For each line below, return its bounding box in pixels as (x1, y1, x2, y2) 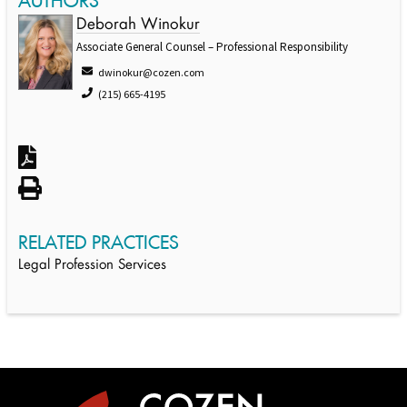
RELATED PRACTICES (18, 230, 179, 253)
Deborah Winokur (76, 17, 200, 34)
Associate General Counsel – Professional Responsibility (76, 39, 348, 55)
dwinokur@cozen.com (98, 65, 204, 80)
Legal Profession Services (18, 258, 166, 273)
